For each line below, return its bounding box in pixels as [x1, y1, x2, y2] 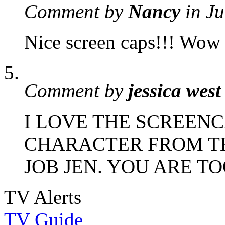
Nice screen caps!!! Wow [24, 31, 220, 53]
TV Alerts [4, 186, 81, 208]
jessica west [128, 80, 221, 102]
